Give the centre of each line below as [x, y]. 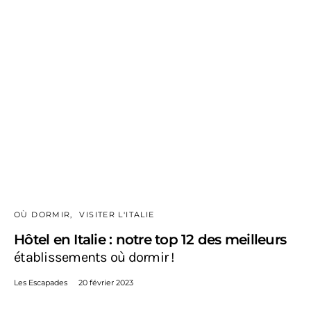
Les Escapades [41, 283]
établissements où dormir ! [94, 258]
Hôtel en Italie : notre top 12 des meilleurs [150, 240]
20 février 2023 [106, 283]
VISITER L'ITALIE [117, 215]
